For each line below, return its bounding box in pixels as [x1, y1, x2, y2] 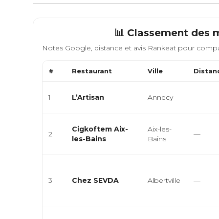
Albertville [148, 176, 181, 185]
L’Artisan [72, 93, 105, 102]
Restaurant [72, 67, 112, 75]
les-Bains [72, 134, 107, 143]
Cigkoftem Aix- [72, 125, 129, 133]
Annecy [148, 93, 174, 102]
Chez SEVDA [72, 176, 119, 185]
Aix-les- [148, 125, 172, 133]
